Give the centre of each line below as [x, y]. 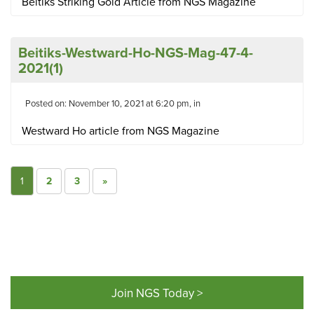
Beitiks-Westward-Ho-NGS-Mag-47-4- [136, 53]
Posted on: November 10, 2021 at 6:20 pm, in [114, 103]
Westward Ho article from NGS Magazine [121, 131]
